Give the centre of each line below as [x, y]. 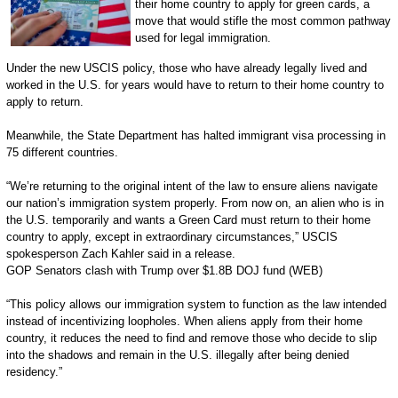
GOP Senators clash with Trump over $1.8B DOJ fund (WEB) [164, 271]
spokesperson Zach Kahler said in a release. [120, 254]
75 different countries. [62, 152]
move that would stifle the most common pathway [263, 21]
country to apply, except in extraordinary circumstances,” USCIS [171, 237]
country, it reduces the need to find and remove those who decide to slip [191, 338]
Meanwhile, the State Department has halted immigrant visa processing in [195, 135]
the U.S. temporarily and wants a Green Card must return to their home [188, 220]
